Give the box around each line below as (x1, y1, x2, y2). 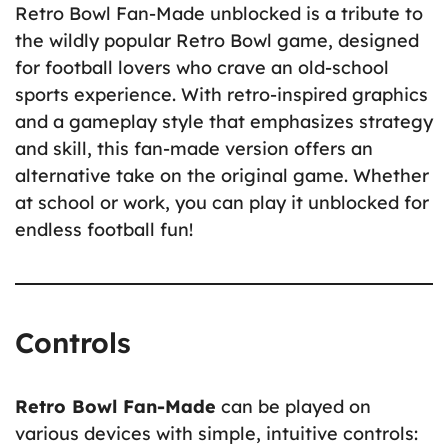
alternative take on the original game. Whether (15, 164, 429, 188)
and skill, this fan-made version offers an (15, 137, 373, 161)
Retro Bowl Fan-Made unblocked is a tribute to (15, 2, 423, 26)
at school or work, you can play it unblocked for (15, 191, 429, 215)
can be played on (216, 395, 371, 419)
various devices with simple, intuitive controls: (15, 422, 418, 446)
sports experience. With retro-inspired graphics (15, 83, 428, 107)
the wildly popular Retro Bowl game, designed (15, 29, 419, 53)
